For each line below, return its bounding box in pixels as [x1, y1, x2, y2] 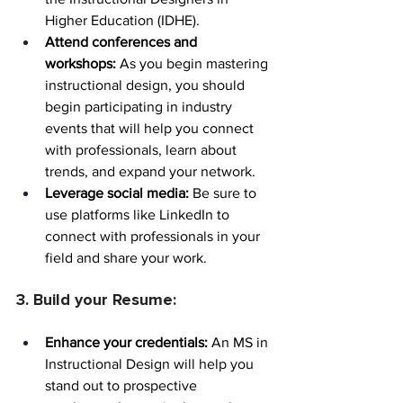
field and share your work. [45, 250, 207, 266]
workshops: [45, 56, 116, 72]
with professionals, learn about [45, 142, 240, 158]
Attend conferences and [45, 34, 201, 50]
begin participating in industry [45, 99, 236, 115]
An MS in [208, 335, 272, 351]
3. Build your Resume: [16, 292, 176, 309]
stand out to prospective [45, 378, 201, 394]
